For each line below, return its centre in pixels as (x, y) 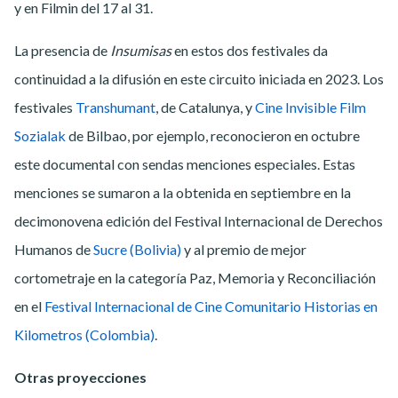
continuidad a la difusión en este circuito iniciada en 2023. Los (199, 78)
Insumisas (141, 50)
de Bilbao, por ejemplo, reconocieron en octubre (213, 135)
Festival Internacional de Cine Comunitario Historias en (211, 306)
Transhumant (115, 107)
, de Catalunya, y (205, 107)
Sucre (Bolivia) (137, 249)
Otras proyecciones (80, 377)
